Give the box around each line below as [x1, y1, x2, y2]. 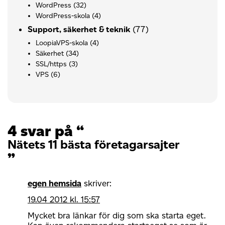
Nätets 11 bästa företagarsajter [8, 137, 180, 152]
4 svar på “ [8, 121, 84, 140]
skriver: [84, 178, 111, 188]
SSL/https [36, 59, 67, 68]
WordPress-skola [36, 11, 90, 20]
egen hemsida [28, 178, 81, 188]
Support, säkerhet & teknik [28, 24, 130, 34]
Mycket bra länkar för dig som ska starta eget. [28, 210, 206, 220]
